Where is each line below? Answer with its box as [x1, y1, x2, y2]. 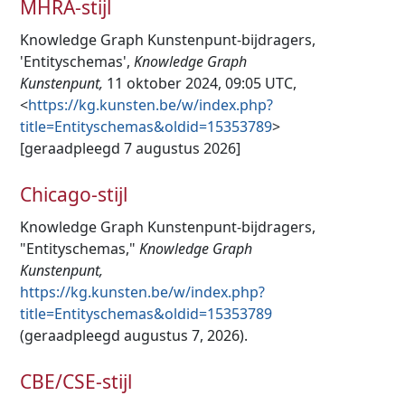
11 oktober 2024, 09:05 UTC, [103, 73, 297, 94]
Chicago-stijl [20, 181, 127, 207]
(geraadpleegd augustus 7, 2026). [20, 325, 248, 346]
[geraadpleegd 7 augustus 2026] [20, 138, 240, 159]
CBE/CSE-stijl [20, 368, 132, 394]
